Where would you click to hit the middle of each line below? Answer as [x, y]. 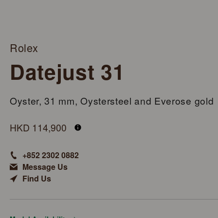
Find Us [37, 178]
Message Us [45, 166]
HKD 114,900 [39, 127]
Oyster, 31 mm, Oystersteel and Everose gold [112, 100]
